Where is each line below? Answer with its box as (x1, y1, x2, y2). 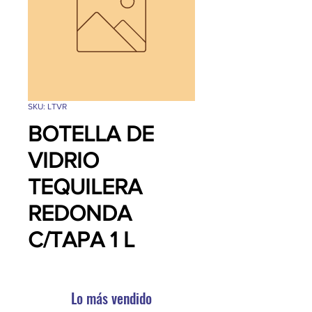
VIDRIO (28, 148, 99, 172)
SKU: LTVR (28, 102, 67, 111)
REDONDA (28, 201, 132, 225)
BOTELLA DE (28, 121, 154, 146)
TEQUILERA (28, 174, 142, 198)
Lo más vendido (71, 288, 152, 309)
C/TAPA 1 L (28, 227, 134, 251)
